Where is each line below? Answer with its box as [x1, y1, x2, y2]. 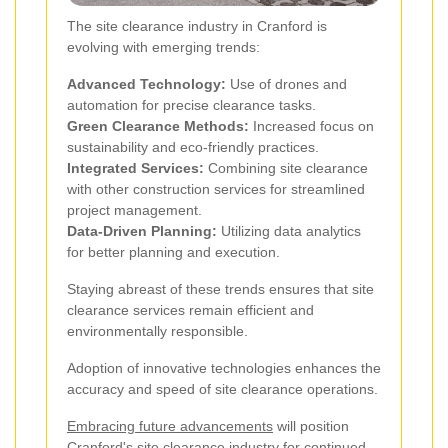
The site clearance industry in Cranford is [67, 18, 327, 35]
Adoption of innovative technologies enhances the [67, 360, 381, 377]
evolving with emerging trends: [67, 39, 260, 56]
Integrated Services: [67, 160, 204, 177]
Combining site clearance [204, 160, 368, 177]
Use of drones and [226, 76, 347, 93]
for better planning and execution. [67, 244, 280, 261]
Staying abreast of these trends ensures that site [67, 281, 374, 298]
